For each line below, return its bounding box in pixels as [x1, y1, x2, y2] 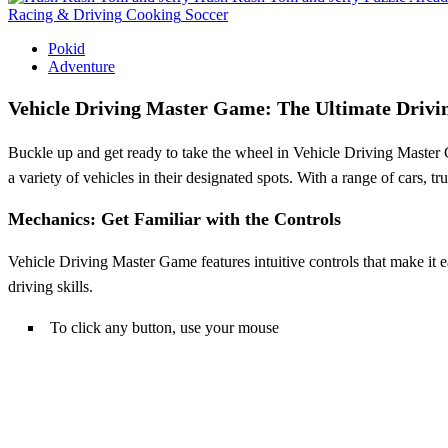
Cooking [126, 5, 181, 23]
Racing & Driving [8, 5, 122, 23]
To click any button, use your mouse [50, 318, 279, 336]
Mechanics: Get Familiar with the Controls [8, 208, 341, 229]
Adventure [48, 57, 115, 75]
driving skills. [8, 277, 93, 295]
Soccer [185, 5, 228, 23]
